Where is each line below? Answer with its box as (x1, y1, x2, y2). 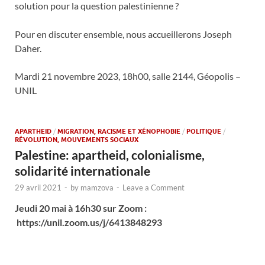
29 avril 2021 (15, 183, 62, 193)
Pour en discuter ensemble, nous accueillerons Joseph (15, 28, 232, 40)
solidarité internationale (15, 163, 150, 179)
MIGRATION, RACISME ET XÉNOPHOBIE (57, 127, 180, 136)
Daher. (15, 43, 41, 54)
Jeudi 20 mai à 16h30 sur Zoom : (15, 202, 147, 214)
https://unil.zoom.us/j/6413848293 (15, 216, 164, 228)
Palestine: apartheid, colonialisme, (15, 147, 205, 163)
